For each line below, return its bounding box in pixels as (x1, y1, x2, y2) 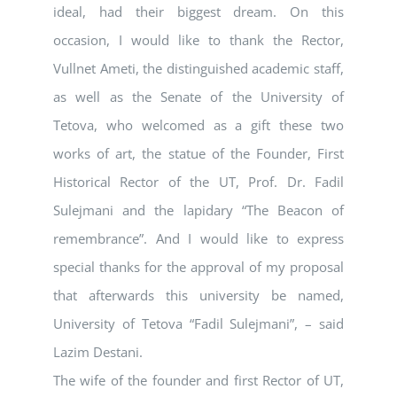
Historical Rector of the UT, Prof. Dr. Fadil (53, 173, 344, 191)
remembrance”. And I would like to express (53, 230, 344, 248)
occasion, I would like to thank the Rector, (53, 31, 344, 50)
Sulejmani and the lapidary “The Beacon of (53, 201, 344, 220)
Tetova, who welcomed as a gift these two (53, 116, 344, 135)
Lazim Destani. (53, 343, 143, 362)
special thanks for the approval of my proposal (53, 258, 344, 276)
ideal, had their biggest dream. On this (53, 3, 344, 21)
